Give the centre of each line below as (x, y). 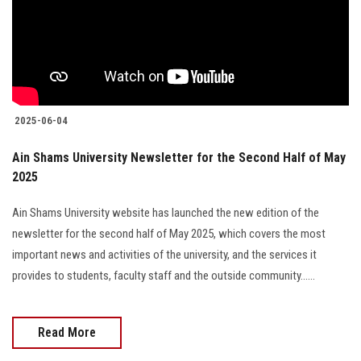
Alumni (27, 139)
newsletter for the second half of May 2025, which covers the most (169, 233)
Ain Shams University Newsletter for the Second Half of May (179, 157)
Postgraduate (45, 95)
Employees (37, 184)
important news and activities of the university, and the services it (164, 254)
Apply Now (180, 272)
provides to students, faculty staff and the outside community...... (164, 275)
